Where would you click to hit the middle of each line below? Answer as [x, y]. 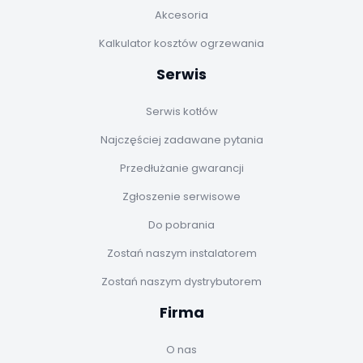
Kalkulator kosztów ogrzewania [181, 44]
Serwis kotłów [181, 112]
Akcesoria [181, 15]
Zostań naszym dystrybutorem [181, 282]
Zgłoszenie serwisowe [181, 197]
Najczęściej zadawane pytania [181, 140]
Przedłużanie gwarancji [181, 169]
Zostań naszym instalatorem [181, 254]
